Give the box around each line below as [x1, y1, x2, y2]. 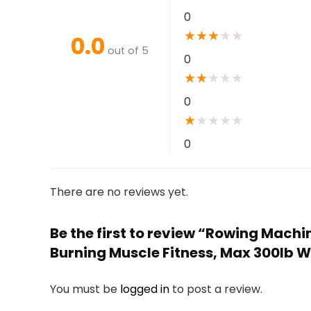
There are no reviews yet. [50, 184, 188, 200]
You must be [50, 281, 120, 297]
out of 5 [108, 43, 149, 58]
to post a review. [172, 281, 262, 297]
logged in [120, 281, 172, 297]
